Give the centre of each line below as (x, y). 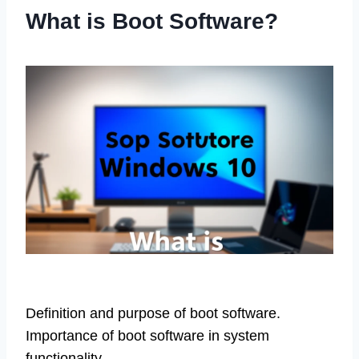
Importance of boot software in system (147, 335)
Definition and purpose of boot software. (153, 313)
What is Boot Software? (152, 22)
